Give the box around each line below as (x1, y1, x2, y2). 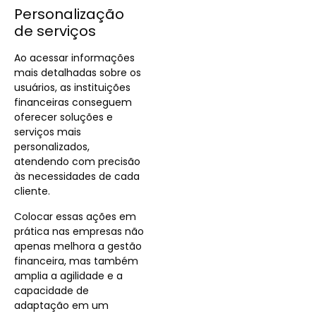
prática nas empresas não (14, 224, 144, 238)
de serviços (14, 21, 96, 42)
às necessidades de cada (14, 169, 140, 184)
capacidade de (14, 283, 89, 298)
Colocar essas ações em (14, 209, 136, 224)
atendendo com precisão (14, 154, 140, 169)
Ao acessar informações (14, 51, 135, 66)
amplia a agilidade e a (14, 268, 123, 283)
